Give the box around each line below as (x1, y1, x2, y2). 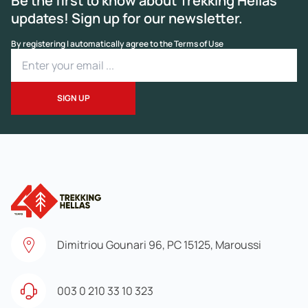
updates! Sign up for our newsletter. (11, 8, 243, 27)
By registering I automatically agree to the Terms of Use (11, 37, 223, 49)
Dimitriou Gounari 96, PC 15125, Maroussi (57, 236, 261, 252)
